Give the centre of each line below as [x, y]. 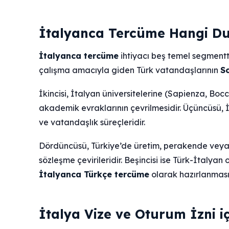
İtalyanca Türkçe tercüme [94, 175]
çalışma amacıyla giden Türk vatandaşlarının [130, 70]
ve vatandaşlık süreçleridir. [92, 122]
